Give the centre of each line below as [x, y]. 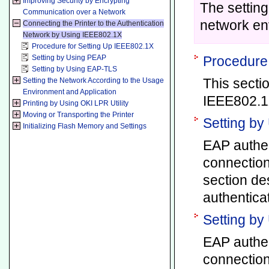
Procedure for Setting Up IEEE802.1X [93, 46]
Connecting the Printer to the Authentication [94, 23]
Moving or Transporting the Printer [79, 115]
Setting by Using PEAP [69, 58]
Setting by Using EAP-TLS [75, 69]
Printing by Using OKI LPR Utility [76, 103]
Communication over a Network [74, 12]
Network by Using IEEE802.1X [73, 35]
